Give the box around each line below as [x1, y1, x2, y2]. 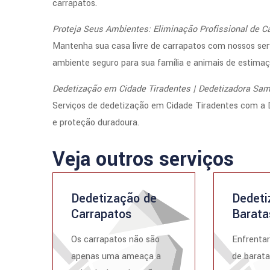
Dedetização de [71, 190, 157, 207]
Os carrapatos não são [71, 233, 160, 246]
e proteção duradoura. [52, 116, 139, 129]
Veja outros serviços [52, 145, 234, 174]
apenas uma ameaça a [71, 250, 161, 263]
